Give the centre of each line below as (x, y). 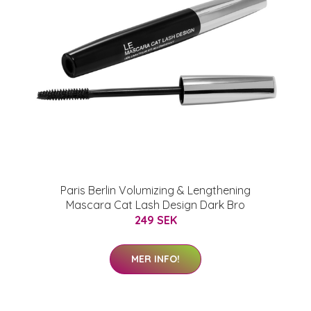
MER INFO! (155, 259)
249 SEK (155, 220)
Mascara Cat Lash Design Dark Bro (155, 205)
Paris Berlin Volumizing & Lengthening (155, 190)
